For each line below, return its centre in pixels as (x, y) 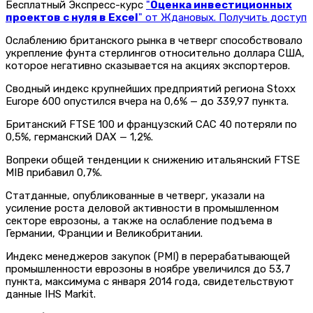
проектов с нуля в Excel (72, 17)
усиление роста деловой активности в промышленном (142, 208)
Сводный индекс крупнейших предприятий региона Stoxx (151, 88)
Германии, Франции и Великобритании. (104, 233)
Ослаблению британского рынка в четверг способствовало (154, 40)
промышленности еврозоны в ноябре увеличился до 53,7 (148, 269)
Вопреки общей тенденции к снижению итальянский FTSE (153, 160)
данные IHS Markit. (51, 294)
